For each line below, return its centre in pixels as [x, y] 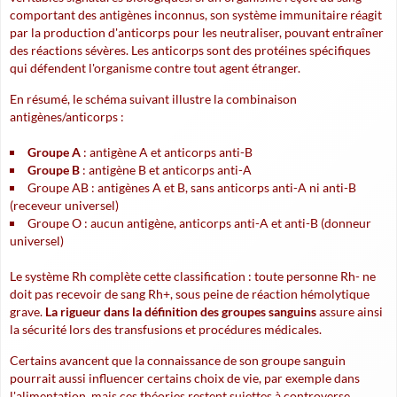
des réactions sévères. [70, 50]
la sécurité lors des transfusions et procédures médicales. [166, 329]
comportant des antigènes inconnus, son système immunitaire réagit [196, 15]
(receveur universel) [64, 205]
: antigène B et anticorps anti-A [166, 170]
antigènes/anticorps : [67, 117]
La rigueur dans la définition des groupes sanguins [181, 311]
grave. [27, 311]
